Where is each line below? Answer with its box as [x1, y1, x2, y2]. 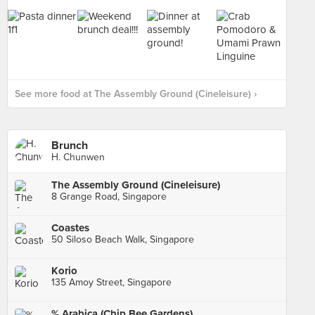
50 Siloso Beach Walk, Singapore [51, 233, 194, 245]
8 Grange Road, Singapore [51, 191, 167, 202]
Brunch [51, 139, 88, 153]
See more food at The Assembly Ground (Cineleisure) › [15, 88, 257, 100]
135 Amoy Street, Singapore [51, 276, 172, 288]
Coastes [51, 221, 89, 234]
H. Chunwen [51, 151, 105, 163]
